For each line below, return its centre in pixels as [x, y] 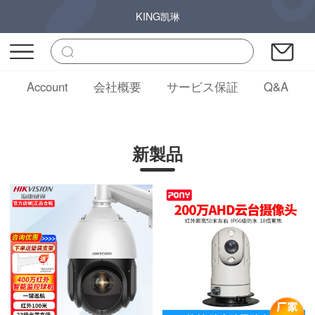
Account [48, 86]
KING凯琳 [157, 16]
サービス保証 [202, 86]
